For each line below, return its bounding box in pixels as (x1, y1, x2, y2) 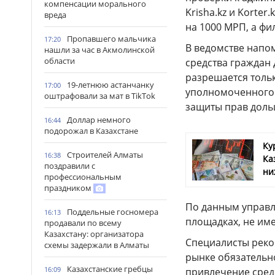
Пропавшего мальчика (67, 33, 156, 44)
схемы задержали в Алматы (44, 239, 149, 250)
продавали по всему (44, 217, 122, 228)
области (44, 55, 75, 66)
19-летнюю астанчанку (67, 79, 154, 90)
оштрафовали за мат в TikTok (44, 90, 155, 101)
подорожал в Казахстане (44, 125, 138, 136)
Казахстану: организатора (44, 228, 144, 239)
